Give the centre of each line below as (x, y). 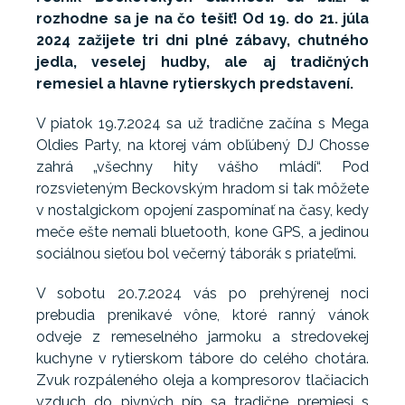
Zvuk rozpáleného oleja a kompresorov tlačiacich (202, 381)
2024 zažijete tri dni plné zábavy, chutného (202, 41)
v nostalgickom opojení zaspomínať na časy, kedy (202, 211)
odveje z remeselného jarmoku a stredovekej (202, 337)
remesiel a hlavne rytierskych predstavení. (195, 84)
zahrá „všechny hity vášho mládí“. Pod (202, 167)
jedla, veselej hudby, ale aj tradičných (202, 62)
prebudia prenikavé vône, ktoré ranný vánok (202, 316)
